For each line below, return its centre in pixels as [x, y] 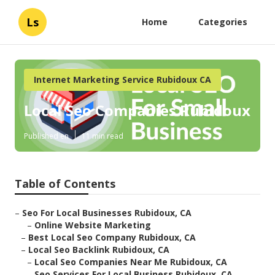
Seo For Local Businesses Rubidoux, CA [107, 213]
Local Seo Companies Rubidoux [137, 110]
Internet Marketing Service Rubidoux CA [122, 79]
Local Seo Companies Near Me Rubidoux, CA [131, 262]
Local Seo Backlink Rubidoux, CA [99, 250]
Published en [46, 136]
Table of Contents [65, 184]
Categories [223, 22]
